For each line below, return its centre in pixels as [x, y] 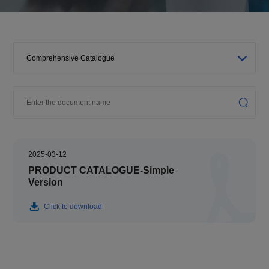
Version [46, 182]
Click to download [73, 206]
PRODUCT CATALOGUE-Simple [101, 170]
